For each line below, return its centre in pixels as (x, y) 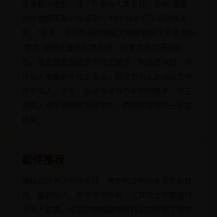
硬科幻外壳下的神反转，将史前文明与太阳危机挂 (107, 180)
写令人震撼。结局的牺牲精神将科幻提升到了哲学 (107, 209)
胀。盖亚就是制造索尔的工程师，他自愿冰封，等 (107, 62)
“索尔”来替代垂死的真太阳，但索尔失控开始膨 (102, 47)
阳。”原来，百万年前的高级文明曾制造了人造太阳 (108, 33)
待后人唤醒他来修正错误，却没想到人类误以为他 (107, 76)
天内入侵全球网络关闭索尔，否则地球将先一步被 (107, 105)
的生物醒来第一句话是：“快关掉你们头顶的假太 (105, 18)
